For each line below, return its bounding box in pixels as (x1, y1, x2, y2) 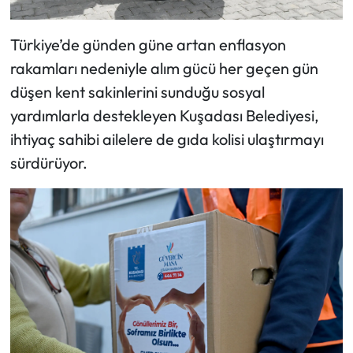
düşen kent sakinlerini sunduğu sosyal (9, 81, 265, 102)
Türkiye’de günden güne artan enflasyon (9, 34, 286, 54)
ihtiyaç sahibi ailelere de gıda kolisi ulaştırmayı (9, 128, 324, 149)
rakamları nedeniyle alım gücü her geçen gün (9, 58, 318, 78)
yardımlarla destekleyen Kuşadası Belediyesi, (9, 105, 319, 125)
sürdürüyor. (9, 152, 87, 173)
